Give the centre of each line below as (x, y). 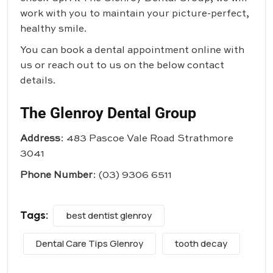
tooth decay (201, 244)
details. (38, 81)
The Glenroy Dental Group (108, 113)
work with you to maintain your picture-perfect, (135, 14)
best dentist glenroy (109, 216)
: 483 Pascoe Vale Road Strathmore (147, 139)
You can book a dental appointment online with (132, 51)
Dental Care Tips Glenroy (90, 244)
